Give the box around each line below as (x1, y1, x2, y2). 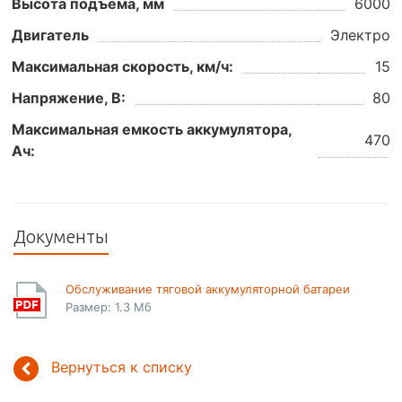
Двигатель (12, 25, 89, 44)
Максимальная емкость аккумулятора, (12, 119, 293, 138)
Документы (13, 225, 109, 247)
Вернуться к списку (51, 358, 192, 377)
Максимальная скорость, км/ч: (12, 57, 233, 75)
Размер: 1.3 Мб (66, 299, 152, 314)
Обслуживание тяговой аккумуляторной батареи (66, 281, 350, 296)
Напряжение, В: (12, 88, 126, 107)
